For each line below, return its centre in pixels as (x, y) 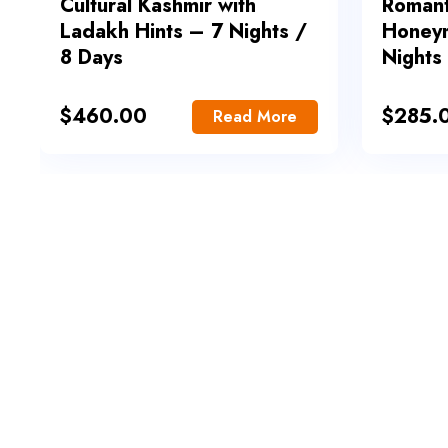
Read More (255, 117)
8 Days (91, 58)
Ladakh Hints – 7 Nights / (183, 32)
